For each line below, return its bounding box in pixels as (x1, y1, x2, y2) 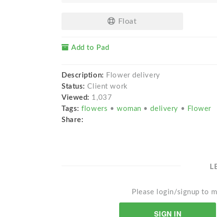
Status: (62, 82, 88, 90)
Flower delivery (104, 71, 160, 79)
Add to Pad (69, 44, 109, 51)
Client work (87, 82, 128, 90)
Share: (62, 116, 84, 124)
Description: (62, 71, 104, 79)
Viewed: (62, 93, 90, 101)
